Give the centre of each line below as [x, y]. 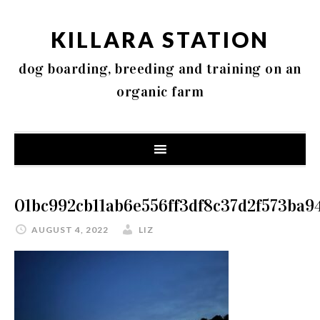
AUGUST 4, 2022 [70, 230]
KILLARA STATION [160, 39]
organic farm [160, 91]
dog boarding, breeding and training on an [160, 69]
